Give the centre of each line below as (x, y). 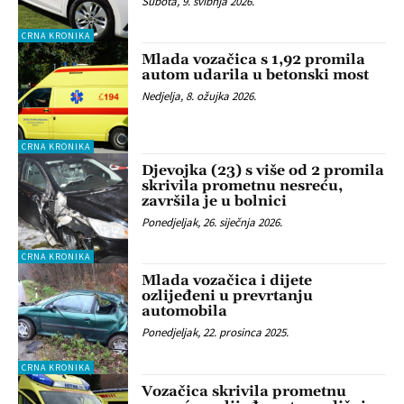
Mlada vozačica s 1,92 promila (254, 60)
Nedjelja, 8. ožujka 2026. (199, 96)
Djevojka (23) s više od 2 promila (263, 170)
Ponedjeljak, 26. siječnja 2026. (212, 222)
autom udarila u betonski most (256, 75)
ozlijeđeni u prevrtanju (228, 296)
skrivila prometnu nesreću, (243, 185)
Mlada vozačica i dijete (227, 281)
